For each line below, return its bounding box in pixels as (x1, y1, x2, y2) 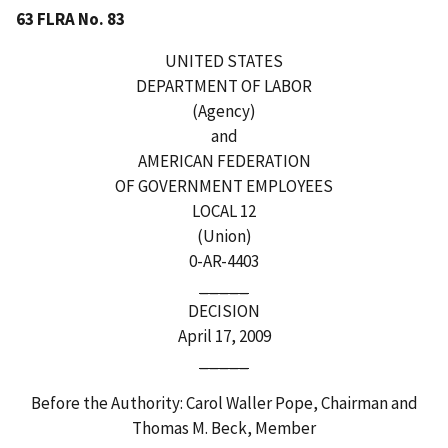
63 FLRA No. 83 (16, 7, 125, 30)
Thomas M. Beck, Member (132, 416, 316, 439)
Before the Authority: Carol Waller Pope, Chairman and (30, 391, 418, 414)
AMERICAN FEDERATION (137, 149, 311, 172)
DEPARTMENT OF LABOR (136, 74, 312, 97)
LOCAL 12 (192, 199, 256, 222)
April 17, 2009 (177, 324, 271, 347)
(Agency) (192, 99, 256, 122)
